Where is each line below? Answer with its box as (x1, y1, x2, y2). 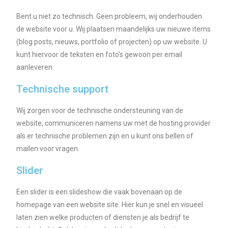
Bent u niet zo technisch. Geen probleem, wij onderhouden (16, 12, 203, 21)
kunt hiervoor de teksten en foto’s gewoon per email (16, 50, 183, 59)
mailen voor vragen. (16, 145, 80, 153)
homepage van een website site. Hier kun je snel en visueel (16, 201, 204, 209)
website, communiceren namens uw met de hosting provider (16, 119, 211, 128)
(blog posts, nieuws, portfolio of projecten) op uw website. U (16, 38, 208, 46)
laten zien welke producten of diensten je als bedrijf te (16, 213, 190, 222)
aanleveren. (16, 63, 54, 72)
